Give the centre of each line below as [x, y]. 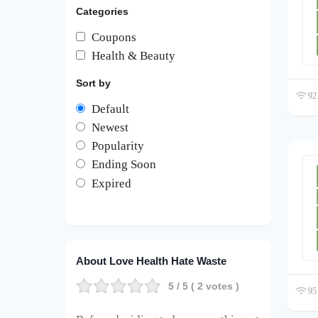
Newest [110, 127]
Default [110, 109]
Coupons [114, 37]
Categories [102, 11]
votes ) [221, 286]
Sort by [93, 83]
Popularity [118, 146]
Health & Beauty [133, 55]
